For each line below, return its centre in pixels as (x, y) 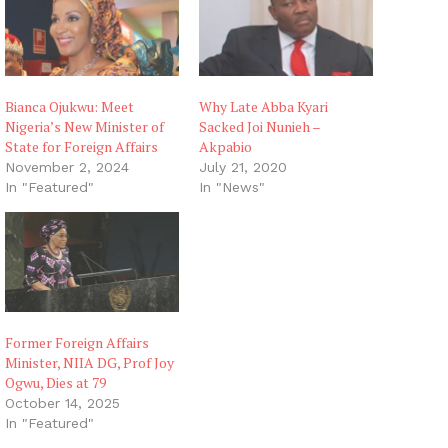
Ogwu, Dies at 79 (55, 382)
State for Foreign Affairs (81, 147)
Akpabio (225, 147)
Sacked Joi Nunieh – (259, 127)
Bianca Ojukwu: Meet (69, 107)
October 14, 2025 (62, 402)
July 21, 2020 (243, 167)
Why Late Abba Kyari (263, 107)
